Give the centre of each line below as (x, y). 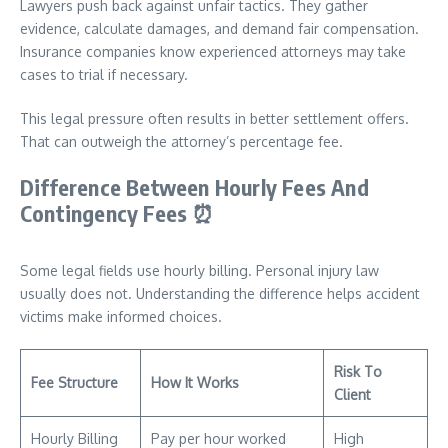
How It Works (195, 382)
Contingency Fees (106, 213)
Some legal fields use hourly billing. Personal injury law (199, 270)
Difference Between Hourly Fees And (194, 187)
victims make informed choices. (121, 316)
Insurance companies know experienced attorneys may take (213, 51)
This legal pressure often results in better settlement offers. (214, 118)
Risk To (358, 371)
